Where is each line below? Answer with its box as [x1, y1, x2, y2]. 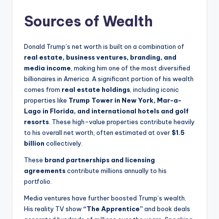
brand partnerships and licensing [44, 156, 155, 164]
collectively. [44, 139, 83, 148]
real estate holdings [62, 86, 130, 94]
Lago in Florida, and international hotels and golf [24, 107, 189, 115]
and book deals [143, 205, 190, 213]
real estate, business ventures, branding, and [24, 53, 176, 62]
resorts [24, 118, 49, 126]
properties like [24, 96, 68, 105]
